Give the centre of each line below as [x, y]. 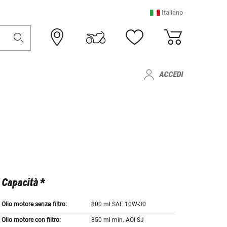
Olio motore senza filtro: [34, 204]
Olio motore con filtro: [31, 220]
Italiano [172, 12]
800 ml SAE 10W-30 [119, 204]
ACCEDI [171, 74]
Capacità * [23, 183]
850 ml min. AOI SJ [118, 220]
